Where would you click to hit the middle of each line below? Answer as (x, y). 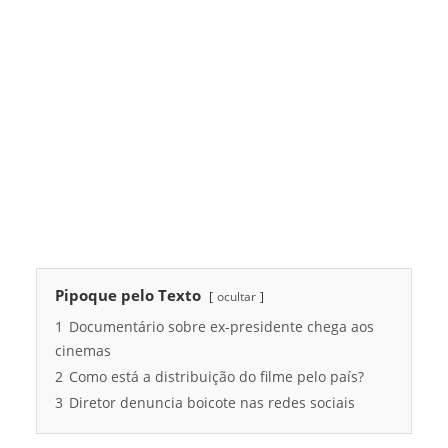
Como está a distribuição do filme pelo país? (216, 377)
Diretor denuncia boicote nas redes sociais (212, 403)
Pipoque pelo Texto (128, 295)
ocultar (236, 297)
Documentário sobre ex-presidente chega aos (221, 327)
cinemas (83, 351)
